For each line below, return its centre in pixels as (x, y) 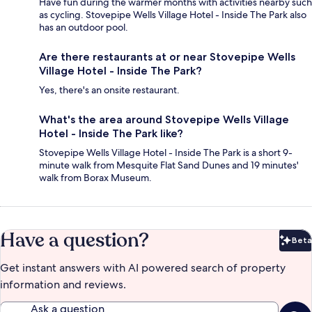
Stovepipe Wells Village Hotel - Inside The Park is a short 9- (166, 153)
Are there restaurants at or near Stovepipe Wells (167, 57)
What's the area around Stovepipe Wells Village (164, 120)
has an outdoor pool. (84, 28)
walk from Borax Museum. (95, 178)
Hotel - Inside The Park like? (111, 134)
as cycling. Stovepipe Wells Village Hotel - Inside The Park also (173, 15)
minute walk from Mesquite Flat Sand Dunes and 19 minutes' (169, 165)
